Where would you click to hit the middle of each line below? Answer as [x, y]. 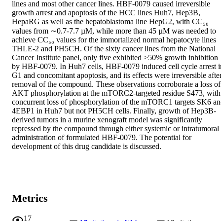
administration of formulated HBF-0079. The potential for [102, 138]
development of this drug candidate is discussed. [87, 147]
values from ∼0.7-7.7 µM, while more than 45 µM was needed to [114, 31]
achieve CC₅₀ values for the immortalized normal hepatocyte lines [114, 40]
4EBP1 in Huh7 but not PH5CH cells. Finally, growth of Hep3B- [114, 111]
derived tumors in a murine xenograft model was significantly [107, 120]
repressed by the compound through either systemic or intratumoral [115, 129]
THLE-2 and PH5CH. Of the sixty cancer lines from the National [114, 49]
